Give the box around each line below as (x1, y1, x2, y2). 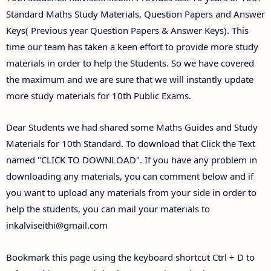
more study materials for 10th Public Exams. (6, 89, 191, 102)
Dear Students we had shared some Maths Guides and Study (6, 121, 258, 134)
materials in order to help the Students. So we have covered (6, 56, 254, 69)
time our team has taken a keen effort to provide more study (6, 40, 258, 53)
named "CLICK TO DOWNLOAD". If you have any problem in (6, 154, 257, 166)
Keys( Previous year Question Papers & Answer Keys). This (6, 24, 249, 36)
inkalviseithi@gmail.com (6, 219, 108, 232)
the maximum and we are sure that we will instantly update (6, 73, 253, 85)
